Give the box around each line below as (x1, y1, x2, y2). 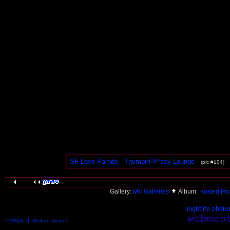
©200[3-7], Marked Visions (6, 218, 68, 223)
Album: (177, 188, 199, 195)
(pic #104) (200, 159, 224, 165)
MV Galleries (133, 188, 170, 195)
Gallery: (110, 188, 133, 195)
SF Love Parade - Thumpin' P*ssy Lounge (69, 158, 195, 165)
